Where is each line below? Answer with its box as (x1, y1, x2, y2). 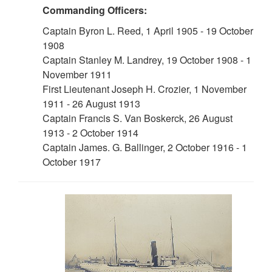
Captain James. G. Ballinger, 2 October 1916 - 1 (42, 140, 247, 155)
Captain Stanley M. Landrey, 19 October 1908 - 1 (42, 53, 251, 67)
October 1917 (42, 155, 101, 169)
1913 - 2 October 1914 (42, 126, 138, 140)
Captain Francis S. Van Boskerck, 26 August (42, 111, 233, 126)
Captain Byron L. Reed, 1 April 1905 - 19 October (42, 24, 253, 38)
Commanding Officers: (42, 3, 147, 18)
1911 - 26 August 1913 (42, 97, 140, 111)
